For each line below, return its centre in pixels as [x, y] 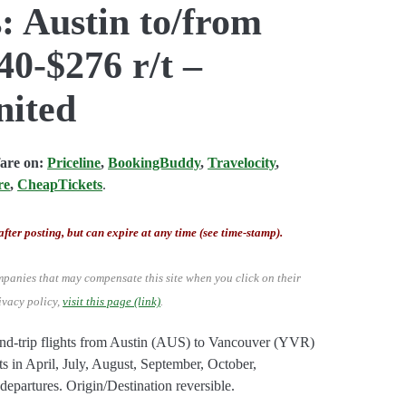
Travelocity [242, 162]
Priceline [74, 162]
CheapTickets [60, 184]
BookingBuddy [155, 162]
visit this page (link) [112, 302]
